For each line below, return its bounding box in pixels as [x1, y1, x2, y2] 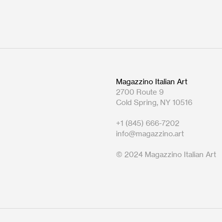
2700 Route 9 [116, 87, 164, 97]
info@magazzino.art [116, 129, 184, 138]
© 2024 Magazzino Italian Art [116, 150, 216, 159]
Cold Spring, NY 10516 [116, 98, 192, 107]
